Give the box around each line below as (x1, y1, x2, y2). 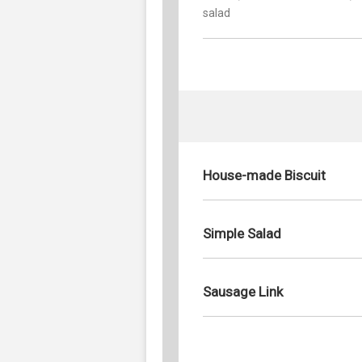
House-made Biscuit (203, 166, 326, 183)
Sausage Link (203, 283, 283, 300)
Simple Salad (203, 225, 281, 242)
